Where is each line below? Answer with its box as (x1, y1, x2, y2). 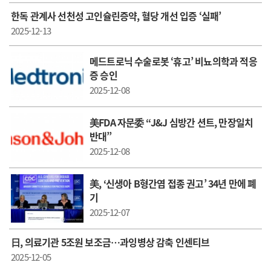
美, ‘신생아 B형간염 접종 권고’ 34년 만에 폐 (90, 175, 256, 191)
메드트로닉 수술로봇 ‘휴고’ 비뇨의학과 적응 (90, 53, 257, 68)
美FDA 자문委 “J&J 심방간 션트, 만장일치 (90, 114, 253, 129)
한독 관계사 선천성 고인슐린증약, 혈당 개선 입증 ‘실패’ (11, 8, 221, 23)
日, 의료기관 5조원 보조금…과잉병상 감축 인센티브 (11, 235, 210, 249)
